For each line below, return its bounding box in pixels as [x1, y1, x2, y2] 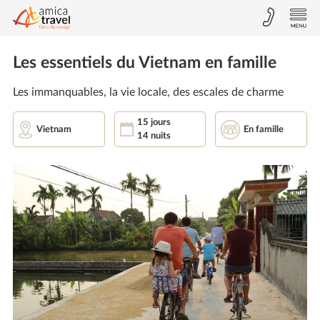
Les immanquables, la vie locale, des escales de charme [12, 86, 284, 98]
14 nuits [136, 131, 171, 141]
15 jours [136, 118, 171, 127]
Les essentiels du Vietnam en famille [12, 55, 276, 71]
